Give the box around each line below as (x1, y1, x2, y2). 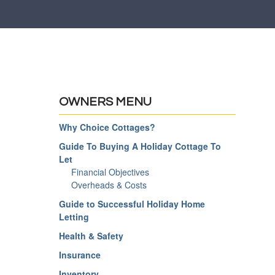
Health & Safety (59, 230, 123, 242)
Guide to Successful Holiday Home (59, 198, 205, 210)
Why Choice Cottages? (59, 121, 155, 133)
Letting (59, 211, 89, 223)
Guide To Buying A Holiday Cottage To (59, 140, 221, 152)
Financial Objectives (71, 166, 149, 178)
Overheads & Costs (71, 179, 147, 191)
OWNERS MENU (59, 96, 152, 108)
